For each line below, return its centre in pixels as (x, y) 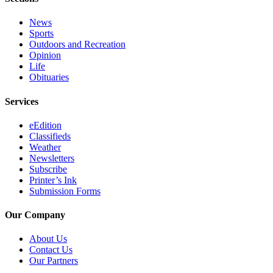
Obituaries (49, 77)
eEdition (45, 125)
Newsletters (52, 158)
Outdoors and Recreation (77, 44)
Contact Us (51, 250)
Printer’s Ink (53, 180)
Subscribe (48, 169)
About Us (48, 239)
